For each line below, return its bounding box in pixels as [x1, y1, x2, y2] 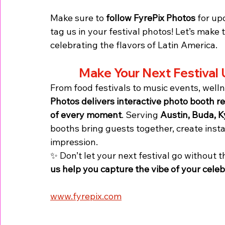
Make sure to [50, 12, 106, 24]
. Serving [122, 108, 160, 121]
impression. [50, 136, 98, 148]
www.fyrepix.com [50, 190, 122, 202]
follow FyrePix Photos [106, 12, 195, 24]
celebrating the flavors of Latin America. [50, 39, 217, 51]
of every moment [50, 108, 122, 121]
